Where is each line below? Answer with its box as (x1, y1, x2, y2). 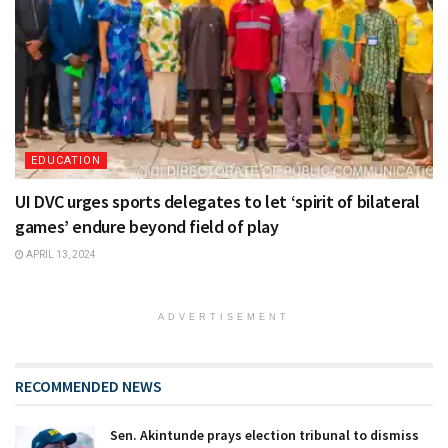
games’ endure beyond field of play (15, 215, 279, 239)
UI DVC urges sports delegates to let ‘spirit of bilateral (15, 190, 420, 214)
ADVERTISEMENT (158, 312, 290, 323)
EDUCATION (31, 154, 101, 168)
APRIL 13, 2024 (24, 249, 96, 261)
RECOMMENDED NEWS (15, 376, 162, 397)
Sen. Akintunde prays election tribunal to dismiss (110, 426, 419, 445)
